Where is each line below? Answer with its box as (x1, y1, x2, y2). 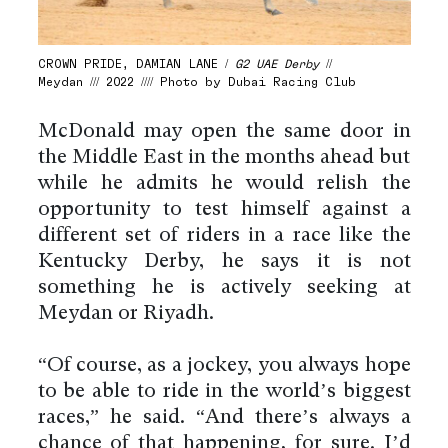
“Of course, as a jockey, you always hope (37, 356, 411, 377)
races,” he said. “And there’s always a (37, 408, 411, 429)
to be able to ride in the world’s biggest (37, 382, 411, 403)
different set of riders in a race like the (37, 226, 411, 247)
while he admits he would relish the (37, 174, 411, 195)
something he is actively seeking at (37, 278, 411, 299)
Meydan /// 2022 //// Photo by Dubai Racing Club (37, 75, 356, 89)
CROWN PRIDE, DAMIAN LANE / (37, 57, 235, 71)
